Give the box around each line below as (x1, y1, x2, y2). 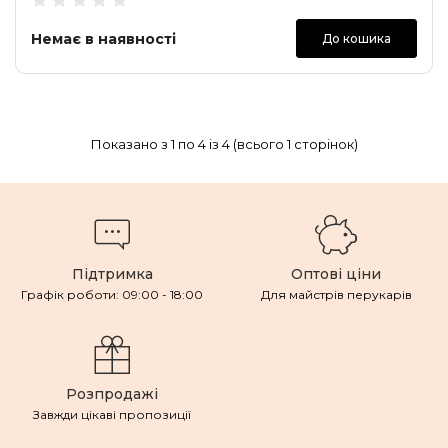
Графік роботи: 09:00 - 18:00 (21, 287, 203, 302)
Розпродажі (66, 385, 158, 403)
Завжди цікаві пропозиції (33, 407, 191, 422)
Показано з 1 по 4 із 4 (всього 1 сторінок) (90, 136, 358, 152)
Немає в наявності (31, 29, 176, 48)
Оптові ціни (291, 265, 381, 283)
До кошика (322, 31, 391, 46)
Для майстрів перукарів (260, 287, 412, 302)
